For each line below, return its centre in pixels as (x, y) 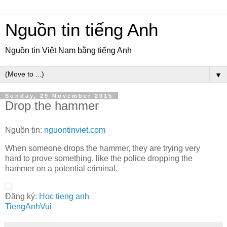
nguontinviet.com (75, 130)
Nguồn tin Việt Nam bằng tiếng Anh (68, 50)
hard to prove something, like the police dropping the (99, 158)
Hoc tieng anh (64, 197)
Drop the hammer (52, 106)
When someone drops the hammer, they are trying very (103, 148)
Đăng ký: (22, 197)
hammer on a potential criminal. (61, 168)
